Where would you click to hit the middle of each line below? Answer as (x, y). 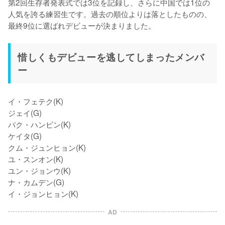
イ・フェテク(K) (36, 101)
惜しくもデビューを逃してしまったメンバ (111, 57)
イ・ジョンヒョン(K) (43, 193)
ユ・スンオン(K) (36, 158)
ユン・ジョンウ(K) (39, 170)
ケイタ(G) (25, 135)
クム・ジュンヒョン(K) (47, 147)
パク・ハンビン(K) (39, 124)
